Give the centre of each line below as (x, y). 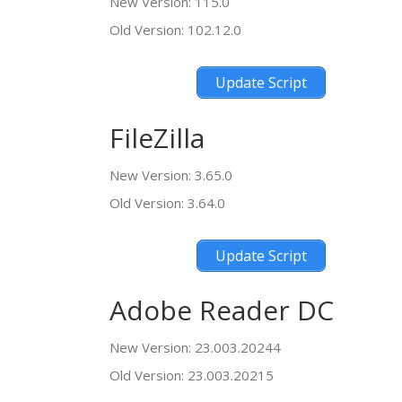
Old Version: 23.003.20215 (192, 375)
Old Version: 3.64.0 (167, 202)
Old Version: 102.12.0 (175, 30)
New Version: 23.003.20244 (195, 347)
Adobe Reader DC (222, 310)
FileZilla (157, 137)
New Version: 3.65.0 (171, 175)
